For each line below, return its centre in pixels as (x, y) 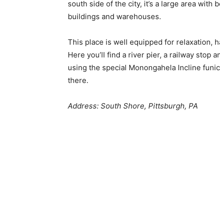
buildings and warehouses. (114, 17)
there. (78, 81)
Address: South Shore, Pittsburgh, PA (133, 106)
